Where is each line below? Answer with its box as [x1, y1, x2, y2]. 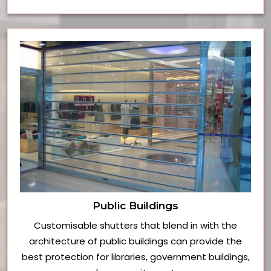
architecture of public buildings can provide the [29, 235, 242, 248]
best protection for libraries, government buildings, [21, 250, 250, 264]
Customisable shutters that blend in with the [34, 219, 237, 232]
